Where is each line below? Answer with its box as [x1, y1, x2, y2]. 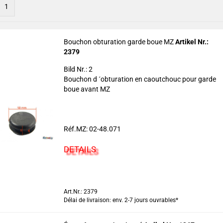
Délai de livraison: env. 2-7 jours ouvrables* [63, 197, 178, 204]
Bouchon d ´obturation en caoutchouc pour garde [63, 75, 216, 83]
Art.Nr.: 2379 [63, 188, 98, 195]
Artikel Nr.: [175, 38, 209, 46]
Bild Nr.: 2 [63, 65, 96, 73]
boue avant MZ [63, 85, 110, 93]
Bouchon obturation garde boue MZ [63, 38, 175, 46]
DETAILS [63, 144, 96, 154]
